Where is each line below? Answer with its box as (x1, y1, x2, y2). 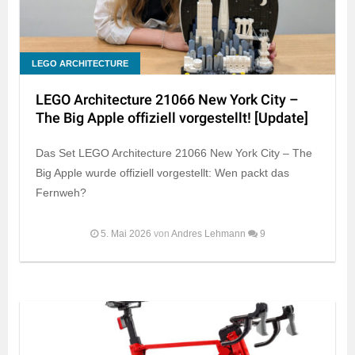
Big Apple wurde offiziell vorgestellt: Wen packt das (36, 166, 289, 180)
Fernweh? (36, 186, 86, 200)
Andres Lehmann (170, 228, 246, 240)
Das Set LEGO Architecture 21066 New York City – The (36, 147, 312, 160)
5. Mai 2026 (100, 228, 151, 240)
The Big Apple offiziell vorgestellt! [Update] (36, 108, 308, 130)
